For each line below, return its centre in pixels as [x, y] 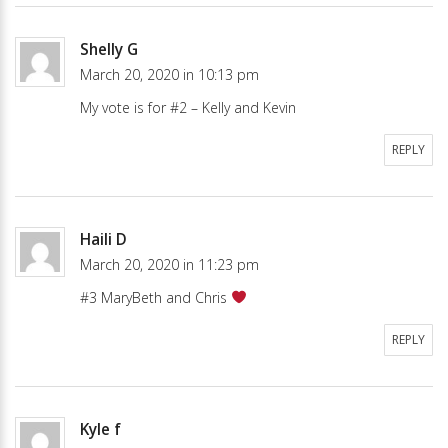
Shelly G [109, 49]
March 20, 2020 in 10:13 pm [169, 74]
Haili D [103, 239]
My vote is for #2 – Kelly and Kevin [188, 107]
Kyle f [100, 429]
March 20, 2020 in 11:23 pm [169, 264]
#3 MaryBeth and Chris [155, 297]
